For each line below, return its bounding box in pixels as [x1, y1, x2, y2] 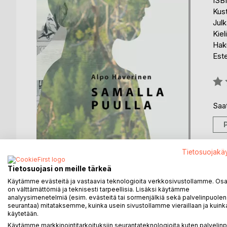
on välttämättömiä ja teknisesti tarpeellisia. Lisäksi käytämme [8, 185, 190, 193]
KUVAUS [48, 197, 81, 207]
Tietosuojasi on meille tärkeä [8, 165, 111, 173]
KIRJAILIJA [102, 197, 145, 207]
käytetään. [8, 210, 39, 217]
